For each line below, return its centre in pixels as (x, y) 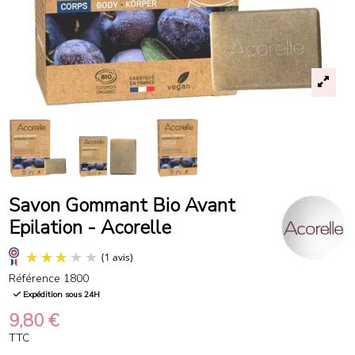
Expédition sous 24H (61, 295)
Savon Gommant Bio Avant (122, 205)
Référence (34, 278)
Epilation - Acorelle (90, 227)
